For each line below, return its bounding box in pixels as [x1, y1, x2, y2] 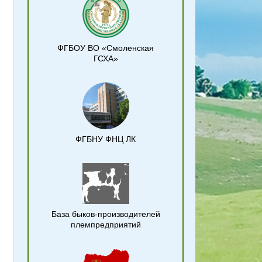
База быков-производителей [51, 209, 160, 219]
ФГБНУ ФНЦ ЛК [75, 135, 136, 144]
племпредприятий [70, 220, 141, 229]
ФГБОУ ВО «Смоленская [57, 43, 154, 53]
